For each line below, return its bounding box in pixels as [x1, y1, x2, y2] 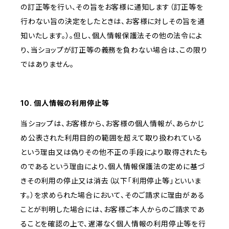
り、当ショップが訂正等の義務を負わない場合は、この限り [20, 45, 208, 55]
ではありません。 [20, 60, 74, 69]
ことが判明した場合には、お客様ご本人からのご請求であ [20, 205, 205, 214]
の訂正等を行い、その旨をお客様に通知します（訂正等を [20, 3, 203, 12]
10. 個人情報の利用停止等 [20, 99, 110, 108]
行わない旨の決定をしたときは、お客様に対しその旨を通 [20, 17, 205, 26]
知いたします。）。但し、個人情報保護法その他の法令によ [20, 31, 202, 40]
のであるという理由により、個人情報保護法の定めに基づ [20, 162, 205, 171]
